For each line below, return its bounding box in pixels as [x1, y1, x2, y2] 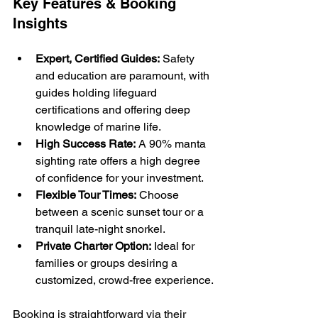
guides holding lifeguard [35, 86, 160, 100]
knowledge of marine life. [35, 120, 161, 134]
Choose [136, 188, 182, 202]
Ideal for [151, 239, 197, 253]
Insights [13, 15, 67, 33]
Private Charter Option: [35, 239, 151, 253]
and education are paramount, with [35, 69, 212, 83]
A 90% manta [136, 137, 209, 151]
